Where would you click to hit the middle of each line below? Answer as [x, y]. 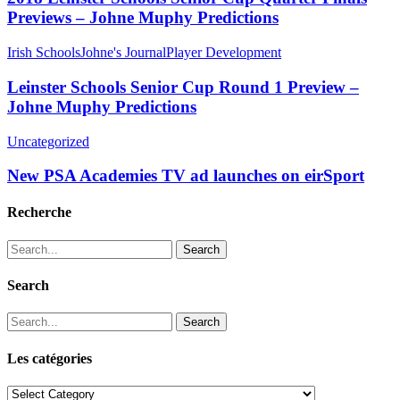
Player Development [224, 53]
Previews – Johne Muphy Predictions [143, 18]
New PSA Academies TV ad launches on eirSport [186, 176]
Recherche [39, 212]
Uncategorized [48, 141]
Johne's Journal [123, 53]
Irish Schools [44, 53]
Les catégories [50, 358]
